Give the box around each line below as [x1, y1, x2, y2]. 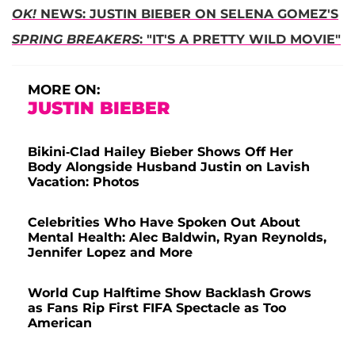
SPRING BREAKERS [12, 31, 139, 47]
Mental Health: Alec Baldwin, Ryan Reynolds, [28, 229, 326, 245]
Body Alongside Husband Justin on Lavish [28, 158, 310, 174]
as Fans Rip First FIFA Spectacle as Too [28, 300, 286, 315]
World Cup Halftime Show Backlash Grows [28, 284, 311, 300]
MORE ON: [28, 81, 100, 97]
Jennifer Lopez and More [28, 244, 193, 260]
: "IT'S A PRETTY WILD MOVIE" [139, 31, 341, 47]
